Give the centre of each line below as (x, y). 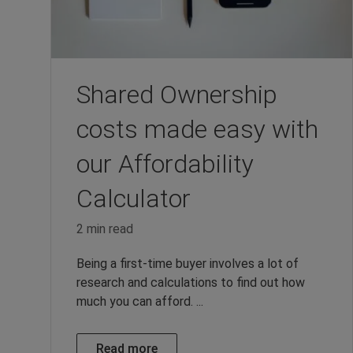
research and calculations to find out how (191, 282)
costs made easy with (197, 129)
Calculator (134, 198)
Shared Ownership (177, 94)
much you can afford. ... (140, 301)
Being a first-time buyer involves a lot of (188, 263)
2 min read (105, 229)
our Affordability (165, 163)
